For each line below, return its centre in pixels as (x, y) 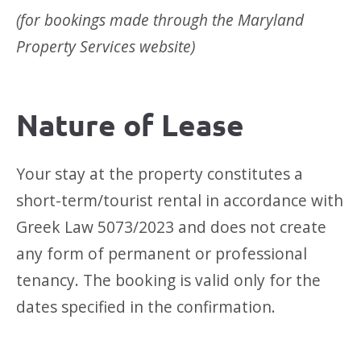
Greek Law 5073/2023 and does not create (171, 226)
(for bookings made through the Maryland (160, 20)
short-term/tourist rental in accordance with (180, 200)
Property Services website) (106, 47)
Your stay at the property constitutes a (160, 173)
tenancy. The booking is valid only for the (168, 280)
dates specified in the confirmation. (146, 306)
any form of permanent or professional (162, 253)
